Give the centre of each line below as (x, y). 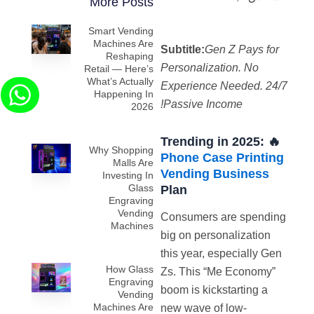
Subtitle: (183, 49)
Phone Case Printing (223, 157)
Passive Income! (203, 104)
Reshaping (130, 56)
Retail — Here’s (119, 69)
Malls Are (134, 163)
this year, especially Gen (221, 254)
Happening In (124, 94)
